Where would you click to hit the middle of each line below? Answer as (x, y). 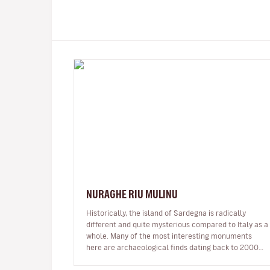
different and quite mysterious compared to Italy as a (177, 224)
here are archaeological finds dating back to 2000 (172, 247)
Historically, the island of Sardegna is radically (166, 212)
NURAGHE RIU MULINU (132, 194)
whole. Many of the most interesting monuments (169, 235)
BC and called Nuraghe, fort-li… (140, 258)
